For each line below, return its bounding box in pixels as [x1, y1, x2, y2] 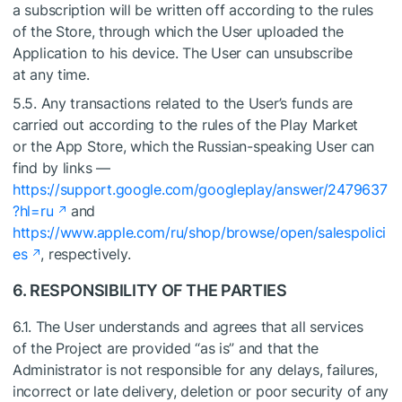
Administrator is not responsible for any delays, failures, [13, 361, 378, 379]
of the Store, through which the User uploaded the [13, 22, 344, 40]
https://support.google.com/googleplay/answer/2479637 [13, 180, 388, 198]
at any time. [13, 66, 90, 83]
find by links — [13, 159, 110, 177]
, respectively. [40, 245, 131, 263]
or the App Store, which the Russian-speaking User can [13, 137, 375, 155]
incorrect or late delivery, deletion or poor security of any [13, 382, 389, 400]
